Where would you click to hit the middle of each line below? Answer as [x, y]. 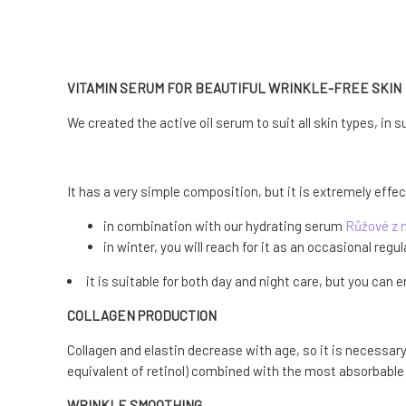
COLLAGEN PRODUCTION [142, 316]
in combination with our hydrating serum [224, 226]
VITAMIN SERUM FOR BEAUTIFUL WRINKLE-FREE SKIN [234, 88]
